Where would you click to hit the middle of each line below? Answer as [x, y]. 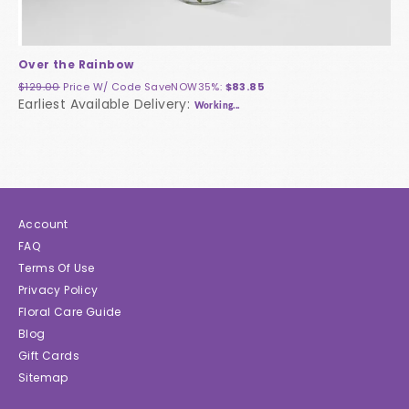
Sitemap [43, 378]
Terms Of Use [57, 268]
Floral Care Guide [70, 312]
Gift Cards [49, 356]
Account [43, 225]
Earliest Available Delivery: [106, 105]
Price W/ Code [104, 87]
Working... [217, 106]
